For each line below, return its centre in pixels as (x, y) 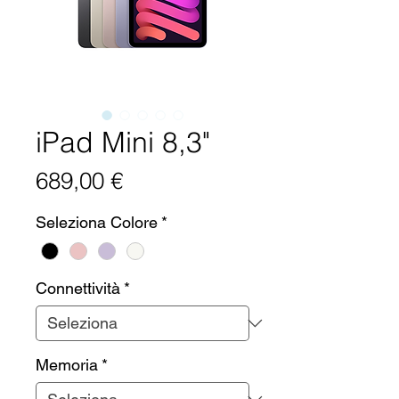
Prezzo (157, 180)
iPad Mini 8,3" (123, 142)
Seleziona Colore (97, 223)
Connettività (78, 288)
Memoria (67, 364)
